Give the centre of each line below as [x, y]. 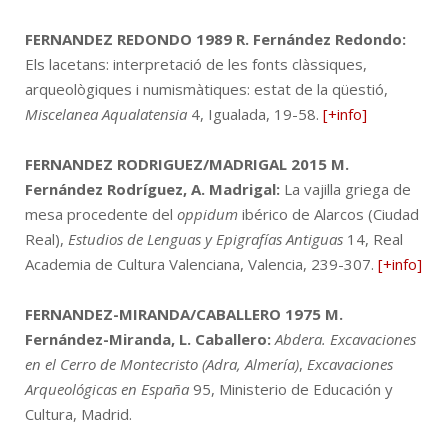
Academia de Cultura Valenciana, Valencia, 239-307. [201, 263]
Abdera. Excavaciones [345, 338]
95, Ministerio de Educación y [291, 388]
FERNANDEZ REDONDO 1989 [128, 38]
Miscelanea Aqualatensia [106, 113]
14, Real [375, 238]
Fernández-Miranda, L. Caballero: [148, 338]
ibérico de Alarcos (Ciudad [328, 213]
